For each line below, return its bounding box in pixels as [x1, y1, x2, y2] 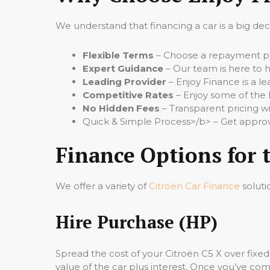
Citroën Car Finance [149, 180, 240, 192]
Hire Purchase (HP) [55, 210, 218, 233]
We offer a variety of [55, 180, 149, 192]
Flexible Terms [83, 49, 154, 61]
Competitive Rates [83, 89, 174, 101]
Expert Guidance [83, 63, 163, 74]
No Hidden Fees [83, 102, 160, 114]
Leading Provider [83, 76, 166, 87]
